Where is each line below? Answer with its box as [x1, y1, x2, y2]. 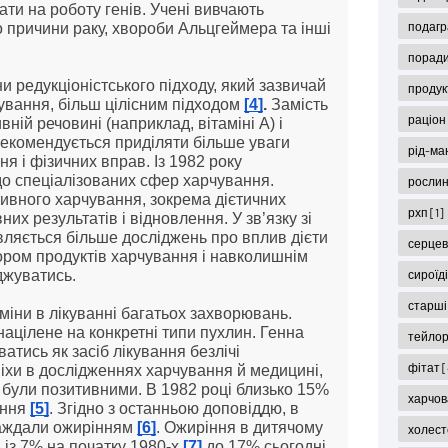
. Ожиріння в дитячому [156, 419, 323, 437]
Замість [267, 96, 328, 114]
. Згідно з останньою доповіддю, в [49, 400, 299, 418]
